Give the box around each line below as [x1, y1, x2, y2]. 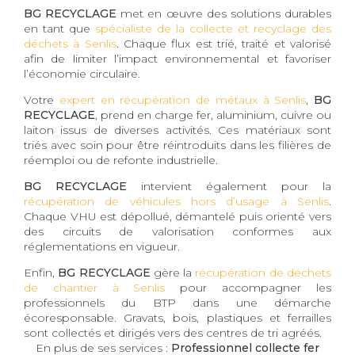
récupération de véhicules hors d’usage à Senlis [24, 193, 329, 208]
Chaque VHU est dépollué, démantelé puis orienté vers [24, 208, 331, 223]
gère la [150, 265, 196, 280]
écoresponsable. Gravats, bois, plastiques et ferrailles [24, 310, 331, 325]
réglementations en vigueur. [24, 239, 180, 254]
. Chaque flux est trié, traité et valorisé [116, 36, 332, 51]
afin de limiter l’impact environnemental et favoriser [24, 51, 331, 66]
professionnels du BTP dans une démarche [24, 295, 331, 310]
